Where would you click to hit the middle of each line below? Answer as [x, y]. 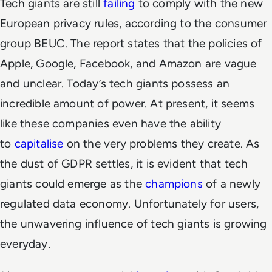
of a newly [231, 183]
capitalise [40, 143]
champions [174, 183]
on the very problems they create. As [163, 143]
